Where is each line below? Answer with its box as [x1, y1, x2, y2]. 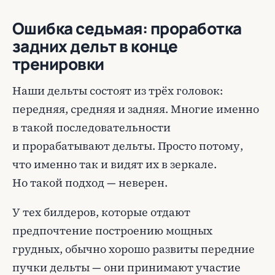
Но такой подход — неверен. [12, 175, 168, 190]
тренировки [12, 53, 104, 75]
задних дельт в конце [12, 35, 178, 57]
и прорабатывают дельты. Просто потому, [12, 138, 243, 153]
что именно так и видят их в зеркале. [12, 157, 217, 172]
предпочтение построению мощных [12, 223, 212, 238]
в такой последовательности [12, 120, 171, 135]
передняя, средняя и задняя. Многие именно [12, 101, 259, 117]
